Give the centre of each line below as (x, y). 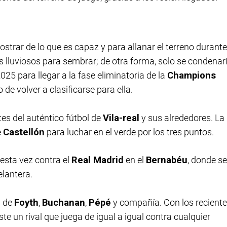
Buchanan (64, 202)
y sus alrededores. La (182, 118)
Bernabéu (167, 160)
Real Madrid (98, 160)
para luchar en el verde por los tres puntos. (129, 132)
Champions (192, 75)
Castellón (24, 132)
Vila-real (121, 118)
